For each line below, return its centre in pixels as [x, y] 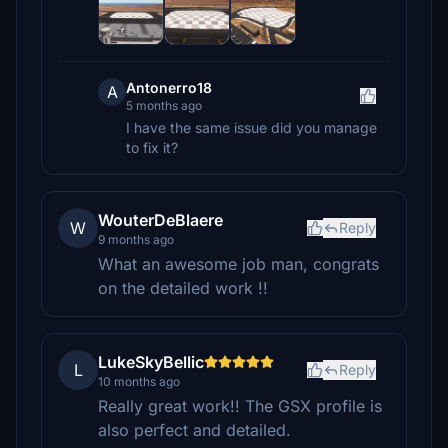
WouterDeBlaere [160, 220]
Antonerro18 [169, 88]
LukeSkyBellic [151, 362]
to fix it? [152, 148]
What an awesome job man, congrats [238, 264]
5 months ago [164, 106]
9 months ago [136, 240]
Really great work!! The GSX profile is [240, 406]
